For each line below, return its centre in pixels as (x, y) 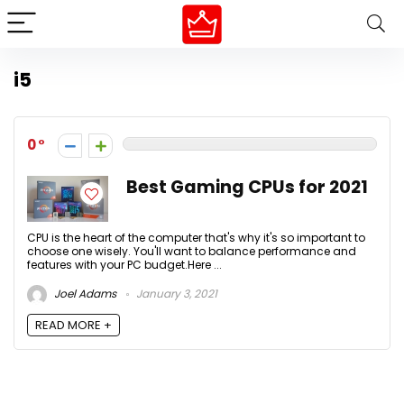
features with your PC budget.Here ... (124, 265)
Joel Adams (84, 294)
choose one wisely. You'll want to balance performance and (192, 251)
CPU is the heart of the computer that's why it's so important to (196, 238)
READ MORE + (73, 326)
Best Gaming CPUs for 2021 (247, 187)
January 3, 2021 (175, 294)
